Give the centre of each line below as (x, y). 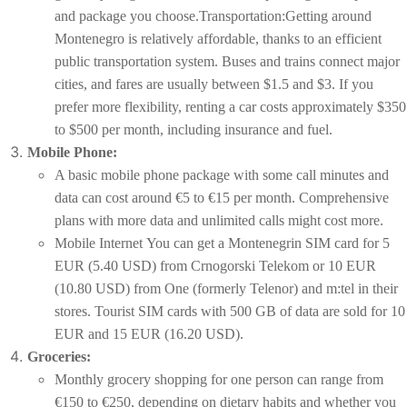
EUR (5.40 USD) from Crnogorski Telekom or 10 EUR (215, 266)
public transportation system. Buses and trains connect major (227, 62)
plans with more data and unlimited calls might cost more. (219, 221)
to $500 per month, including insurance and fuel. (194, 130)
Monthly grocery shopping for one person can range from (219, 380)
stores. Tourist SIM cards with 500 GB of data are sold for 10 (230, 312)
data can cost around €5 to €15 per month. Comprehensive (222, 198)
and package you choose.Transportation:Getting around (213, 16)
